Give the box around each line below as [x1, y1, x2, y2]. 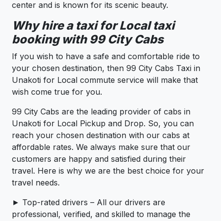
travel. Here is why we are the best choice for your [12, 165, 204, 176]
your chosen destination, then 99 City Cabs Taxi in [12, 63, 200, 73]
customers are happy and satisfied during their [12, 153, 186, 164]
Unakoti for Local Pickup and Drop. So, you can [12, 118, 194, 128]
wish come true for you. [12, 86, 102, 97]
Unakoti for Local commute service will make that [12, 74, 198, 85]
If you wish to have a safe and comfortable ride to [12, 51, 200, 61]
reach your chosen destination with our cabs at [12, 130, 189, 140]
